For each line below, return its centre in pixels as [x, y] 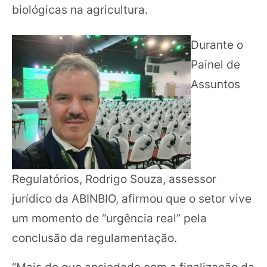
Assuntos [215, 84]
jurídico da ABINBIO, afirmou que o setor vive [132, 198]
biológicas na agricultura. [80, 9]
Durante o [217, 45]
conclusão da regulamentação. [94, 238]
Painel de [215, 64]
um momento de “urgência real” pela [109, 218]
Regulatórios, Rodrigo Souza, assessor [114, 179]
